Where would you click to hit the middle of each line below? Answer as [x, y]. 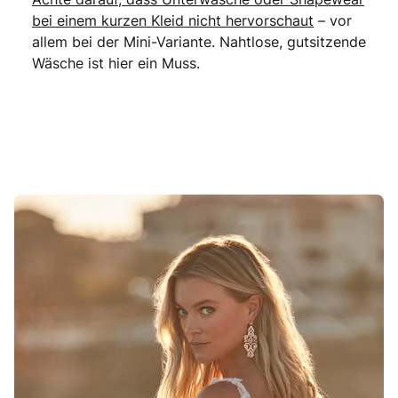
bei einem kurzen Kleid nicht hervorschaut [173, 20]
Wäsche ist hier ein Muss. [116, 63]
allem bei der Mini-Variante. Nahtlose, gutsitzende [199, 41]
